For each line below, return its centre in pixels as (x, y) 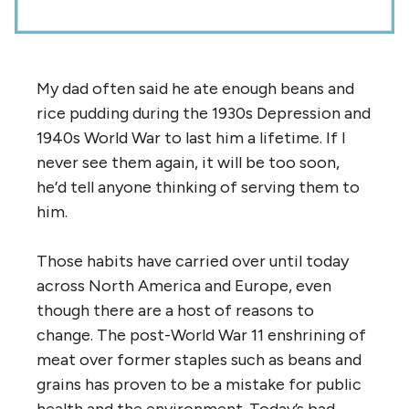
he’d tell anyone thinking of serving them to (198, 187)
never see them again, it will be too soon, (188, 162)
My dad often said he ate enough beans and (195, 88)
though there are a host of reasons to (175, 310)
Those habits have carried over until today (193, 261)
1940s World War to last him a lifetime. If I (191, 137)
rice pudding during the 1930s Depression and (204, 113)
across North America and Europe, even (184, 285)
